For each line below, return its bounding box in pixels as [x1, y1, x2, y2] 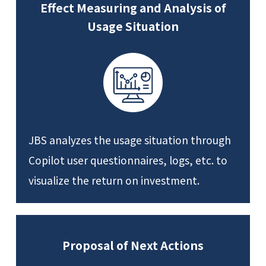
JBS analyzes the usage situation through [28, 132, 232, 147]
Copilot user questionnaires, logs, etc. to [28, 152, 228, 167]
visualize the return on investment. [28, 172, 200, 188]
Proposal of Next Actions [62, 236, 204, 254]
